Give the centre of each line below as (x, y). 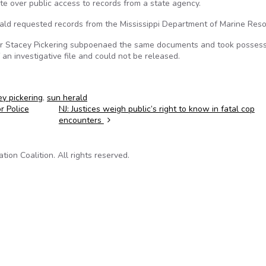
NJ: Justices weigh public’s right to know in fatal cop (156, 109)
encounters (81, 120)
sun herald (67, 98)
